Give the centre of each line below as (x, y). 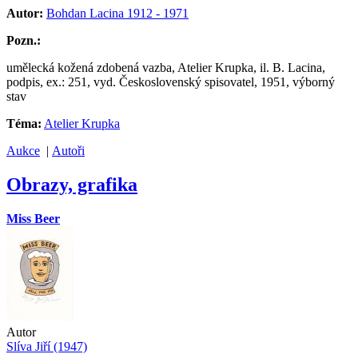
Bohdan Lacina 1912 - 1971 (117, 14)
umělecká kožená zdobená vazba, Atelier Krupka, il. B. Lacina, (166, 68)
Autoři (68, 151)
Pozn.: (24, 41)
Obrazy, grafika (72, 185)
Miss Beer (33, 219)
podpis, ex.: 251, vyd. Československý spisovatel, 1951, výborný (171, 82)
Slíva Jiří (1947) (47, 347)
